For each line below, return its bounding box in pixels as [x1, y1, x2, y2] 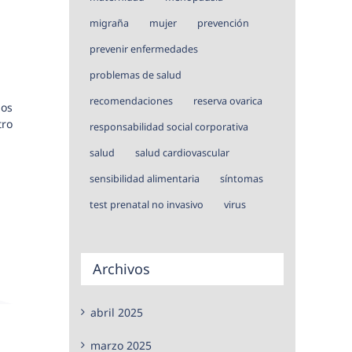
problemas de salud [90, 68, 181, 82]
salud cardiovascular [135, 145, 229, 159]
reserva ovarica [193, 93, 262, 108]
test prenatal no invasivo [90, 197, 203, 211]
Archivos [93, 258, 150, 278]
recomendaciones [90, 93, 173, 108]
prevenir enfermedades [90, 42, 198, 56]
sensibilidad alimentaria [90, 171, 200, 185]
